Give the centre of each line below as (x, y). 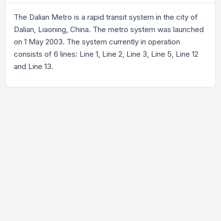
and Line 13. (34, 66)
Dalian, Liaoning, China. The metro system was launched (109, 29)
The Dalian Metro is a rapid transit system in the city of (106, 17)
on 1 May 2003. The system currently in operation (97, 41)
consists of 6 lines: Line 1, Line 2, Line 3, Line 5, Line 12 (106, 54)
